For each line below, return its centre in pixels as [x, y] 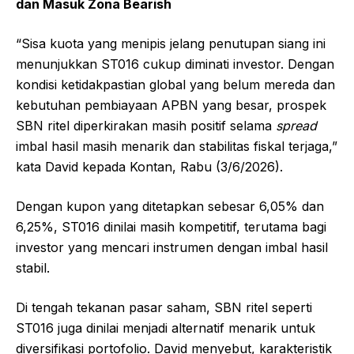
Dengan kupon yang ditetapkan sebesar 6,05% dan [170, 206]
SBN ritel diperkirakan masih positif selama [146, 125]
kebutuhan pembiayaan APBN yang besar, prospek [171, 105]
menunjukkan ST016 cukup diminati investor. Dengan [175, 64]
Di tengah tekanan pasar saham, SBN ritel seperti [164, 307]
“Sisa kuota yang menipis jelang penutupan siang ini [171, 43]
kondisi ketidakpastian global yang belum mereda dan [175, 84]
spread [296, 125]
